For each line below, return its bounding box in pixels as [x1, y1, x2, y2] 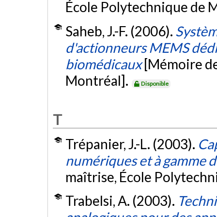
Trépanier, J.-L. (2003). [65, 135, 198, 152]
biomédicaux [65, 55, 141, 72]
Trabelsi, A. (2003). [65, 192, 177, 209]
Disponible [141, 79, 169, 87]
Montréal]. [65, 72, 131, 89]
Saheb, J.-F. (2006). [65, 22, 175, 39]
